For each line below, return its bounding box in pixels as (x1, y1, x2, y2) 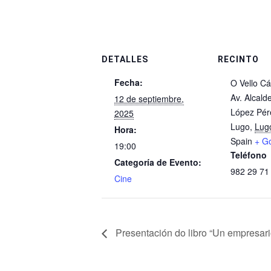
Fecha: (114, 76, 143, 88)
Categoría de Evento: (114, 155, 201, 168)
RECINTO (218, 54, 259, 64)
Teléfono (230, 148, 267, 161)
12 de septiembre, (114, 92, 184, 105)
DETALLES (102, 54, 148, 64)
